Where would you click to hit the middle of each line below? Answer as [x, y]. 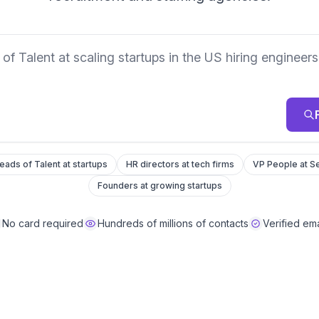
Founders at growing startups [159, 185]
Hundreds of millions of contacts [173, 223]
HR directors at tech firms [180, 164]
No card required [42, 223]
